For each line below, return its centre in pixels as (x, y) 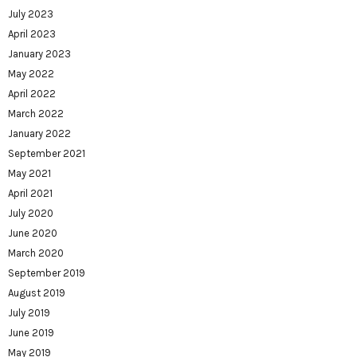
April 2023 (32, 34)
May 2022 (31, 74)
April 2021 (30, 194)
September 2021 (47, 154)
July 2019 (29, 313)
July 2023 (31, 14)
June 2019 (31, 333)
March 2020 (36, 253)
